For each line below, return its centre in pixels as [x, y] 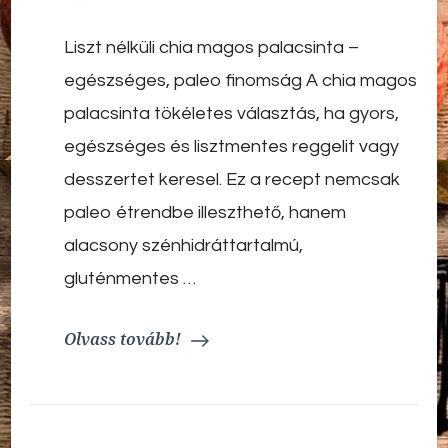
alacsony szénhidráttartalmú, [183, 246]
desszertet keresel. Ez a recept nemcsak [232, 180]
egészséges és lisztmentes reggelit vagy [231, 147]
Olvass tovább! [122, 339]
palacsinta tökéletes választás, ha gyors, [231, 114]
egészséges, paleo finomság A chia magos [240, 81]
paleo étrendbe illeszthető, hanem [205, 213]
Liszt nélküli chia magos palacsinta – [211, 48]
